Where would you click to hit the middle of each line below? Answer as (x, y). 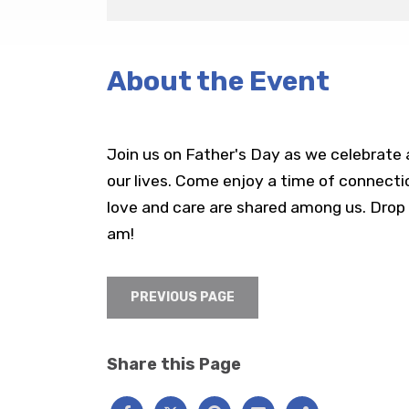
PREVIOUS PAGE (183, 298)
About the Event (218, 81)
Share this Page (174, 365)
